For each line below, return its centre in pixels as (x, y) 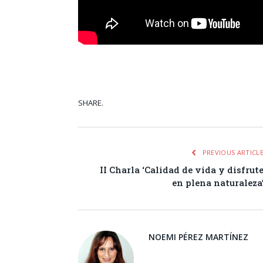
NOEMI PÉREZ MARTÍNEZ (198, 237)
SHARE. (91, 102)
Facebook (229, 104)
